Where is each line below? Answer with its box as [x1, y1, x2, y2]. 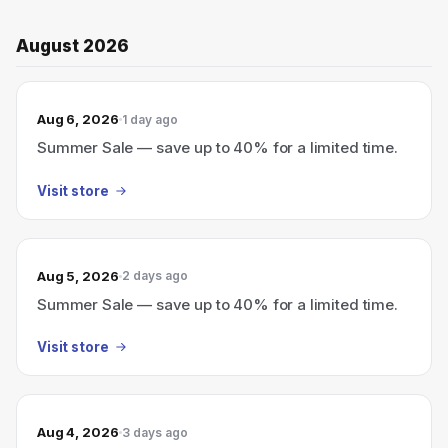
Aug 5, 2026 [37, 267, 119, 284]
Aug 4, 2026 [37, 424, 119, 440]
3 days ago [121, 424, 188, 440]
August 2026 [16, 36, 129, 56]
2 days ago [121, 268, 188, 283]
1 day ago [121, 111, 178, 127]
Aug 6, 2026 [37, 111, 119, 127]
